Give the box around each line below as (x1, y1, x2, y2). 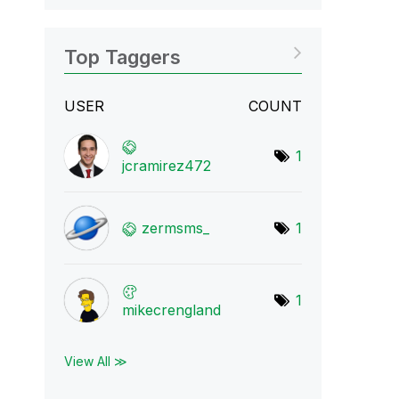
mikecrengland (121, 301, 221, 319)
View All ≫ (63, 354, 127, 369)
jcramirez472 (121, 157, 211, 175)
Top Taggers (63, 45, 181, 69)
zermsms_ (141, 219, 209, 237)
